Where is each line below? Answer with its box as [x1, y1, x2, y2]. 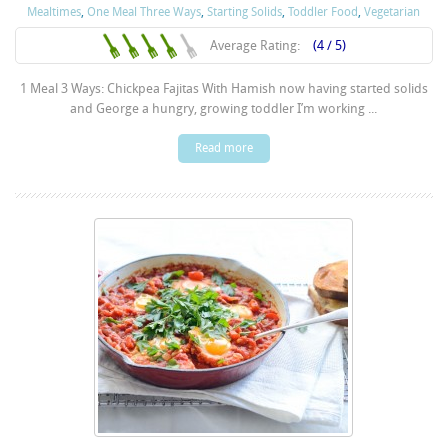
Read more [194, 140, 253, 155]
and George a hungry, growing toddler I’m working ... [70, 100, 378, 116]
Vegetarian [364, 4, 421, 19]
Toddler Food [288, 4, 359, 19]
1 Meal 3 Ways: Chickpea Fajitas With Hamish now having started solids [19, 80, 428, 96]
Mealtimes [27, 4, 82, 19]
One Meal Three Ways [87, 4, 202, 19]
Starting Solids [207, 4, 283, 19]
